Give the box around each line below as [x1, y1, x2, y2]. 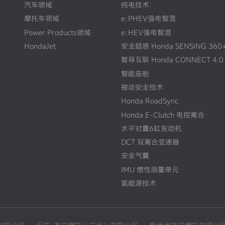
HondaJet [24, 42, 56, 51]
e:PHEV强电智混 [121, 14, 176, 23]
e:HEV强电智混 [121, 28, 171, 37]
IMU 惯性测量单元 [121, 165, 179, 174]
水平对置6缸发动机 [121, 124, 182, 133]
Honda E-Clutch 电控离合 [121, 110, 204, 119]
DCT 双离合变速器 [121, 138, 179, 147]
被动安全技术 [121, 82, 163, 91]
